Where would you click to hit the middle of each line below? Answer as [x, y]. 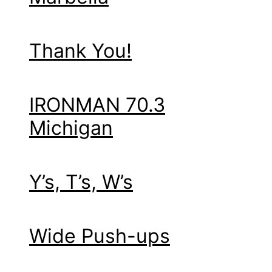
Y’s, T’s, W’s [81, 182]
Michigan [71, 127]
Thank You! [80, 50]
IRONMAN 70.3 [97, 104]
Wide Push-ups [100, 236]
